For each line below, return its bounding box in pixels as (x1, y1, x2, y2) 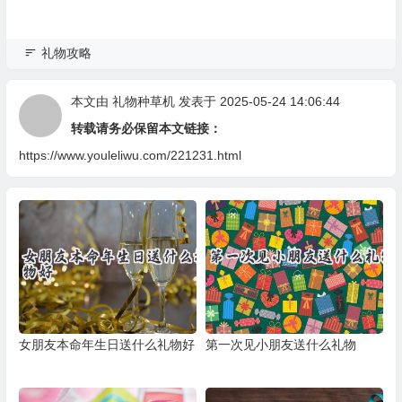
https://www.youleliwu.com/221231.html (18, 148, 241, 162)
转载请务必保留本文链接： (70, 121, 222, 135)
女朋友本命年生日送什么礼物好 (18, 336, 195, 352)
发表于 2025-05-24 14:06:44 (174, 94, 340, 109)
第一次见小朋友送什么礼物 (205, 336, 356, 352)
